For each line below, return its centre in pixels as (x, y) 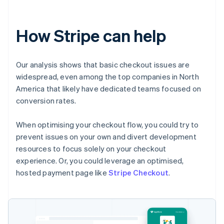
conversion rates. (46, 100)
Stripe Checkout (138, 172)
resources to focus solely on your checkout (91, 148)
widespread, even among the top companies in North (107, 76)
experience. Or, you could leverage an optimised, (100, 160)
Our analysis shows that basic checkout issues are (103, 64)
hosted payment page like (62, 172)
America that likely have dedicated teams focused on (109, 88)
